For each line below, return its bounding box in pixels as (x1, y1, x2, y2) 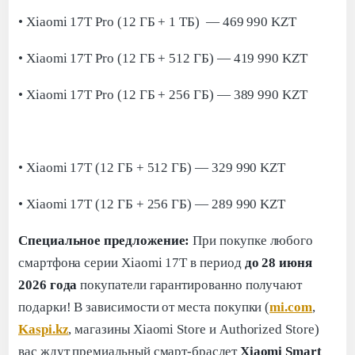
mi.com (269, 299, 312, 315)
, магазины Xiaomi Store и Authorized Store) (68, 321, 319, 337)
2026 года (18, 277, 78, 292)
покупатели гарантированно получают (77, 277, 303, 292)
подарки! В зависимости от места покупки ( (18, 299, 270, 315)
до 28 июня (244, 254, 312, 270)
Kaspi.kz (18, 321, 69, 337)
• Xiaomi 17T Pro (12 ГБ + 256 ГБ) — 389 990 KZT (18, 86, 307, 102)
